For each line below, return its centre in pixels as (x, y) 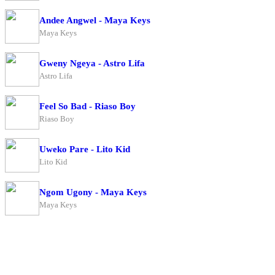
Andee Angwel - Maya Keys (95, 20)
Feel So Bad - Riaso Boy (87, 106)
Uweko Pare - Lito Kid (85, 149)
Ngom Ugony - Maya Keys (93, 192)
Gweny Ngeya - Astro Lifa (92, 63)
